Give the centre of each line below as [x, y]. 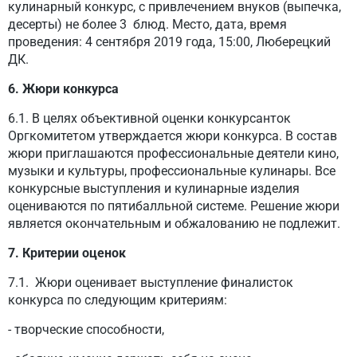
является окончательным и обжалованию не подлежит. [174, 224]
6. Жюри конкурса [63, 89]
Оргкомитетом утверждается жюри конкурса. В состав [173, 136]
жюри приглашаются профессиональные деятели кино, [173, 153]
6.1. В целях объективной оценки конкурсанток [149, 118]
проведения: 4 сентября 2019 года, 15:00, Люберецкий [169, 42]
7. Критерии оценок [67, 253]
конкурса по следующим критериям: [118, 300]
